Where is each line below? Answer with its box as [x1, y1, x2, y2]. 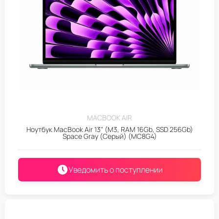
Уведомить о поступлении [68, 164, 163, 175]
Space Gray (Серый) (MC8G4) [62, 131, 157, 141]
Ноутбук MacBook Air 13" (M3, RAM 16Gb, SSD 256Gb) [26, 125, 193, 134]
